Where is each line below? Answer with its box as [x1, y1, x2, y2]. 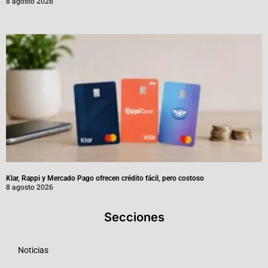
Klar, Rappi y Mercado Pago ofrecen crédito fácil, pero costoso [6, 173, 204, 182]
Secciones [103, 209, 165, 224]
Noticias [18, 245, 48, 255]
